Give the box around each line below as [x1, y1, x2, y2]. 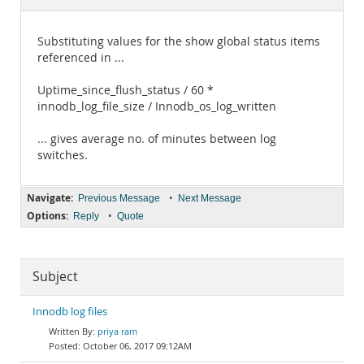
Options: [27, 209, 68, 223]
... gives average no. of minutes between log [37, 132, 276, 146]
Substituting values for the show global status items [37, 34, 320, 49]
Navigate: [27, 191, 73, 205]
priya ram [97, 325, 137, 337]
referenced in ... [37, 50, 124, 65]
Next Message [178, 193, 241, 204]
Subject [32, 268, 78, 285]
